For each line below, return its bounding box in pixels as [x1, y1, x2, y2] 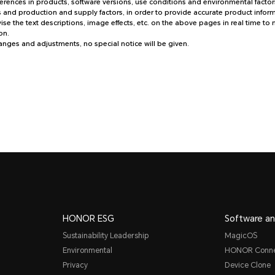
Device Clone [225, 260, 271, 269]
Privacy [62, 260, 88, 269]
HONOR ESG [62, 213, 114, 223]
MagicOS [225, 231, 258, 240]
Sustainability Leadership [62, 231, 149, 240]
